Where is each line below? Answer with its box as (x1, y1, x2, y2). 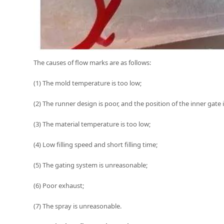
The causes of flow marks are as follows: (33, 57, 151, 67)
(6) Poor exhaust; (33, 180, 84, 190)
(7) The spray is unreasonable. (33, 201, 122, 210)
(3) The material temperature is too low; (33, 119, 151, 128)
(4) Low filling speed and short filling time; (33, 139, 158, 149)
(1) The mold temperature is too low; (33, 78, 142, 87)
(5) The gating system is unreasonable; (33, 160, 148, 169)
